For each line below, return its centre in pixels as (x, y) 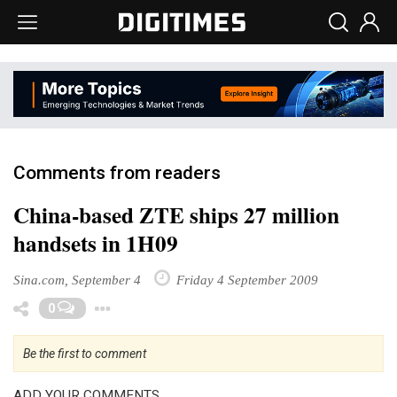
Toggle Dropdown (211, 304)
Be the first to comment (85, 353)
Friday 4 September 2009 (245, 279)
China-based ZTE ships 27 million (176, 214)
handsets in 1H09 (96, 243)
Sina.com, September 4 (77, 279)
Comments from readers (117, 172)
